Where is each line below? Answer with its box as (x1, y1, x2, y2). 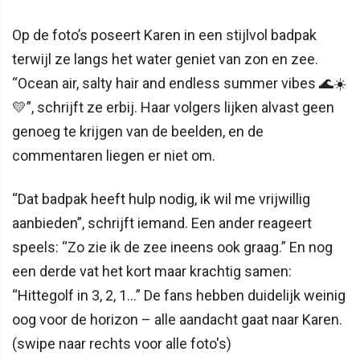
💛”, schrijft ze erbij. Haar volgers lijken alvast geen (12, 98, 334, 116)
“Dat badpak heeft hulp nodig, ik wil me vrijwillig (12, 190, 310, 207)
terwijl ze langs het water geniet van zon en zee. (12, 50, 318, 67)
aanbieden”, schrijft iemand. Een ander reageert (12, 214, 312, 231)
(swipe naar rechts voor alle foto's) (12, 334, 231, 352)
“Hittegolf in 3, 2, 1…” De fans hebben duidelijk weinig (12, 286, 346, 304)
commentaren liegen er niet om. (12, 146, 215, 164)
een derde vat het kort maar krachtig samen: (12, 262, 292, 280)
